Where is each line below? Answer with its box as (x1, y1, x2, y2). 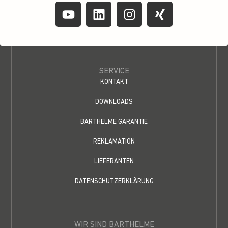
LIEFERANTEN (94, 158, 134, 165)
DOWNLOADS (95, 99, 133, 106)
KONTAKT (100, 79, 128, 86)
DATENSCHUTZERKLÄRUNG (74, 178, 154, 185)
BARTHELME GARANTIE (80, 119, 148, 126)
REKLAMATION (93, 138, 135, 146)
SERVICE (99, 67, 129, 76)
